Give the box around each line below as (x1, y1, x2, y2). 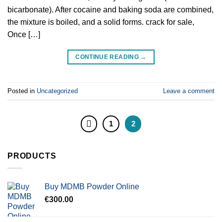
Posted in (7, 87, 37, 95)
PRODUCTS (7, 151, 56, 160)
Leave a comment (163, 87, 215, 95)
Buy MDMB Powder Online (45, 182, 139, 191)
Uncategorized (37, 87, 78, 95)
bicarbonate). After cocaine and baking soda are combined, (7, 5, 214, 14)
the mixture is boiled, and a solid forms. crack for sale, (7, 18, 194, 27)
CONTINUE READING (75, 54, 141, 61)
